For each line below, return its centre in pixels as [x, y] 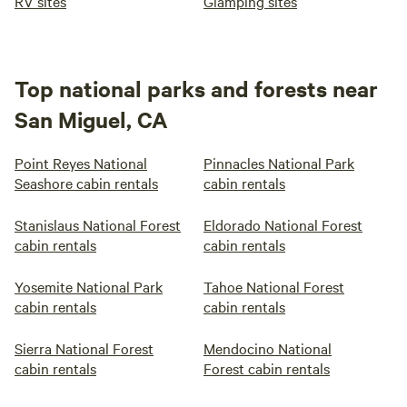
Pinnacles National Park [279, 163]
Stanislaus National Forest [98, 224]
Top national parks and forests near [196, 88]
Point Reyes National [81, 163]
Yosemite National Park [89, 286]
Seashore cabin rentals [86, 183]
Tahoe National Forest [274, 286]
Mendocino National [268, 348]
